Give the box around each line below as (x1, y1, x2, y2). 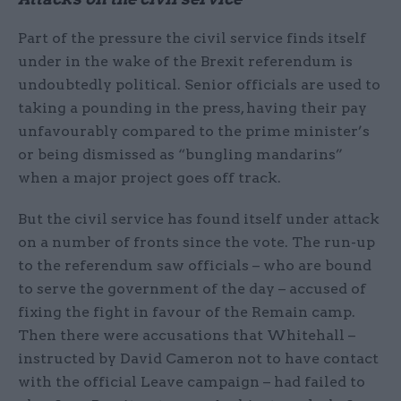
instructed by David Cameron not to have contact (18, 350, 379, 368)
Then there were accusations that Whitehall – (18, 327, 355, 345)
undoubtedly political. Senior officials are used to (18, 76, 380, 94)
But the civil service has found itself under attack (18, 210, 380, 228)
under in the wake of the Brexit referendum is (18, 53, 353, 71)
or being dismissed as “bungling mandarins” (18, 146, 343, 164)
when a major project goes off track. (18, 169, 285, 187)
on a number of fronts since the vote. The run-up (18, 234, 375, 252)
